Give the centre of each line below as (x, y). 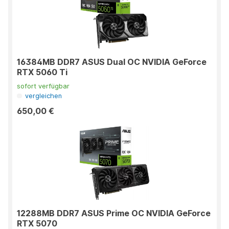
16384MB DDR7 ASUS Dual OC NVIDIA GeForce (112, 62)
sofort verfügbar (43, 86)
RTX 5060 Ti (42, 72)
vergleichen (44, 96)
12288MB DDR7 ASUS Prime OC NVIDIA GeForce (114, 213)
